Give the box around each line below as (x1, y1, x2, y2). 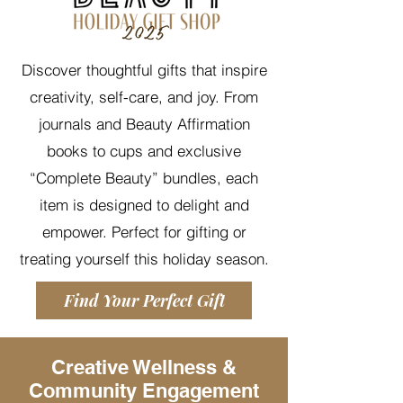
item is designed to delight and (39, 194, 249, 214)
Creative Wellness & (51, 354, 237, 379)
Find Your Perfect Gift (63, 289, 225, 311)
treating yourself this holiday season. (19, 248, 269, 268)
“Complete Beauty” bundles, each (30, 167, 258, 187)
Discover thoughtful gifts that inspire (21, 59, 267, 79)
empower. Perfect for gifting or (41, 221, 246, 241)
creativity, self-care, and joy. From (30, 86, 258, 106)
